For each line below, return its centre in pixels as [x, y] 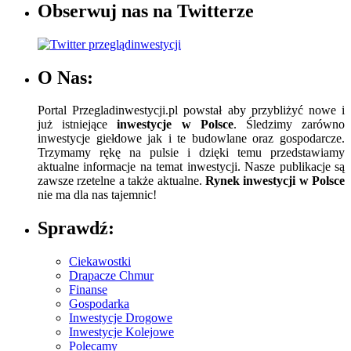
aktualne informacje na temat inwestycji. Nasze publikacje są [191, 167]
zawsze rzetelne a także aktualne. [121, 181]
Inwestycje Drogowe [121, 318]
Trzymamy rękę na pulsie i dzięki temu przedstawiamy [191, 153]
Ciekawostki [100, 262]
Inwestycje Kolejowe [121, 332]
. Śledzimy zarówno [289, 125]
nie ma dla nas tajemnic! [97, 195]
